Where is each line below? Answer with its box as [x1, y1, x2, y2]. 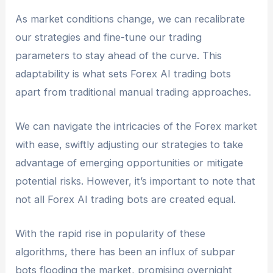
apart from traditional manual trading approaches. [15, 85, 252, 98]
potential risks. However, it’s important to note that [15, 175, 256, 187]
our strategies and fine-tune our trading [15, 30, 202, 43]
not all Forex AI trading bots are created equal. [15, 193, 236, 205]
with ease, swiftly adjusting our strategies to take [15, 138, 244, 151]
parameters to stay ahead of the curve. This [15, 49, 222, 62]
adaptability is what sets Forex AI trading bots [15, 67, 232, 80]
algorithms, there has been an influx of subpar [15, 246, 236, 258]
